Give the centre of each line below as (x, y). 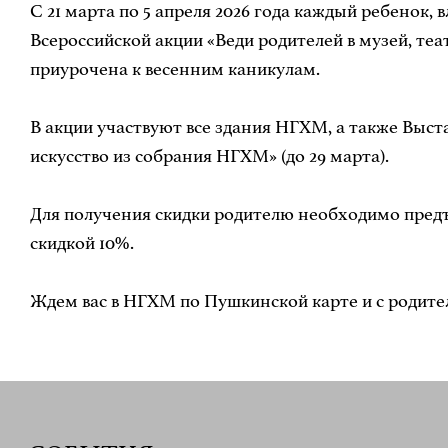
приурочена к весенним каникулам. (174, 68)
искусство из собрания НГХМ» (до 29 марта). (209, 155)
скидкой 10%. (81, 242)
